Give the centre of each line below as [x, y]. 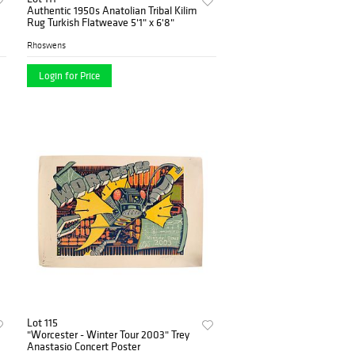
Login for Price [70, 75]
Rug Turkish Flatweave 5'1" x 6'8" [111, 22]
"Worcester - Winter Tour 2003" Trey [109, 334]
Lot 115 [43, 322]
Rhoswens [47, 45]
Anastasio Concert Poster [84, 346]
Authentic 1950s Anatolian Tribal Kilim [113, 10]
